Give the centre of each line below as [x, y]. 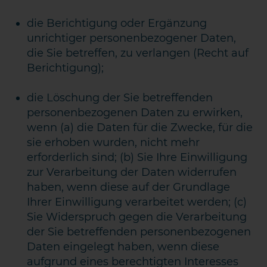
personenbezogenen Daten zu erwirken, [135, 113]
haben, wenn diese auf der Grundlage [129, 187]
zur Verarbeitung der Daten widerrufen [132, 172]
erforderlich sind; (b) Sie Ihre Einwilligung [137, 157]
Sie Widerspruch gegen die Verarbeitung [137, 217]
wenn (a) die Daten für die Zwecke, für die [140, 128]
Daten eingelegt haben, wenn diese [123, 247]
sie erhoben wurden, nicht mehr [114, 142]
